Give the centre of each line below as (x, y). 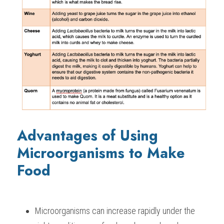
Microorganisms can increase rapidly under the (115, 211)
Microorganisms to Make (101, 153)
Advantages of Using (87, 135)
